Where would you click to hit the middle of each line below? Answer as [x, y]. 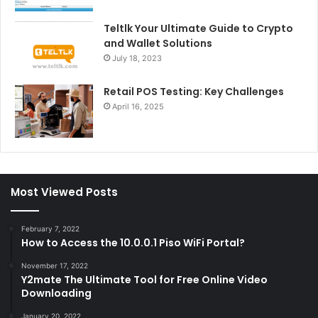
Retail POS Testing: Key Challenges [196, 91]
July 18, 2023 [137, 58]
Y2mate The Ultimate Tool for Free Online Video [144, 279]
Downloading [56, 293]
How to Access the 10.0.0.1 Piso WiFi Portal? [133, 242]
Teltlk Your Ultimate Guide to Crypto [198, 28]
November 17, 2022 [55, 265]
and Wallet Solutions [158, 43]
